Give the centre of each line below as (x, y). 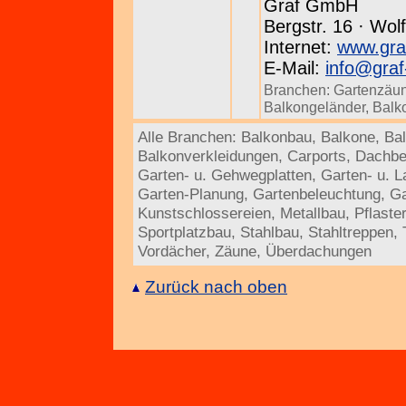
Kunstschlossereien (204, 213)
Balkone (348, 137)
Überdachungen (319, 251)
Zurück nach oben (216, 287)
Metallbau (313, 213)
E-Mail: (295, 68)
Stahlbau (270, 232)
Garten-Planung (191, 194)
